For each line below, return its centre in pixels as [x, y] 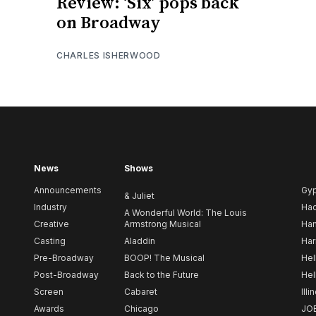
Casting [50, 241]
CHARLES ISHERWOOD [109, 55]
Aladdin [140, 241]
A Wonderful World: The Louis [186, 213]
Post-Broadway [66, 275]
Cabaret [141, 292]
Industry [50, 207]
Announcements [68, 190]
